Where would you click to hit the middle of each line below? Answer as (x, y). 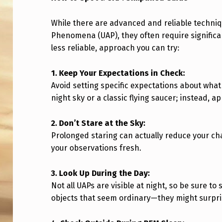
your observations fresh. (96, 148)
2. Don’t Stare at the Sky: (98, 123)
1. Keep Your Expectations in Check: (118, 73)
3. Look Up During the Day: (101, 173)
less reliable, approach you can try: (115, 48)
